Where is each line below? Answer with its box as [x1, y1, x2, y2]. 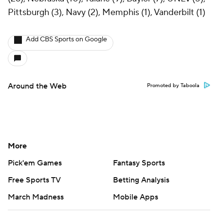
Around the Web [8, 81, 67, 91]
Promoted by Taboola [147, 82, 200, 90]
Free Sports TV [8, 175, 61, 185]
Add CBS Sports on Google [26, 35, 107, 44]
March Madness [8, 192, 64, 202]
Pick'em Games [8, 158, 62, 168]
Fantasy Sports [113, 158, 165, 168]
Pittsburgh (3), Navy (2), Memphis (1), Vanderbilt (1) [8, 7, 205, 18]
